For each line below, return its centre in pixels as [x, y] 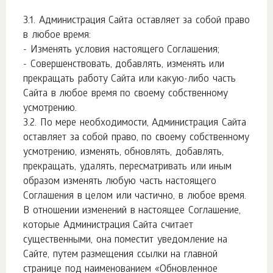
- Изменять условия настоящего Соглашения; [122, 50]
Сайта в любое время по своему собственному [126, 94]
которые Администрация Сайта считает [108, 226]
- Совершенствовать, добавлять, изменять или [124, 65]
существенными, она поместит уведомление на [126, 240]
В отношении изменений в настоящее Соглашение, [132, 211]
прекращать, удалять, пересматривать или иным [128, 167]
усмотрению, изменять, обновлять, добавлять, [123, 153]
